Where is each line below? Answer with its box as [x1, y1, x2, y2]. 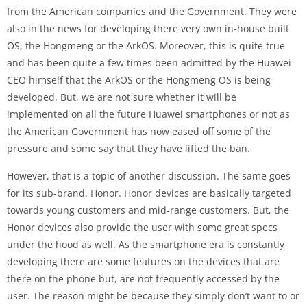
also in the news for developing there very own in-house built [7, 21, 289, 35]
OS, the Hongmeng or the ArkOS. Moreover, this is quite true [7, 38, 285, 52]
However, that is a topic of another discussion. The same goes [7, 169, 291, 182]
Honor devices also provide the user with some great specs [7, 220, 278, 234]
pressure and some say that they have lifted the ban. [7, 141, 250, 155]
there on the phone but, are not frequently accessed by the [7, 271, 280, 285]
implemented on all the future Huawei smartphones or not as [7, 107, 290, 121]
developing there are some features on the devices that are [7, 254, 280, 268]
